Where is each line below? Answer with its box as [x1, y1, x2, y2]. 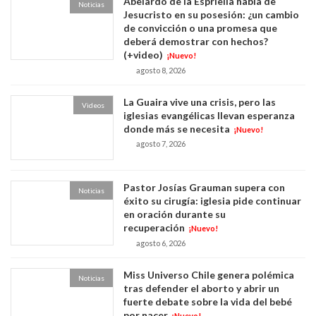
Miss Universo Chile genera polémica [123, 268, 295, 281]
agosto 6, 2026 [136, 238, 186, 248]
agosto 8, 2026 [136, 65, 186, 75]
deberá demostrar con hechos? [123, 35, 269, 48]
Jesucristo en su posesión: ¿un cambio [123, 8, 300, 21]
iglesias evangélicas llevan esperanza [123, 109, 296, 121]
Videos [82, 100, 105, 109]
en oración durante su [123, 208, 226, 221]
